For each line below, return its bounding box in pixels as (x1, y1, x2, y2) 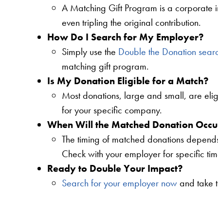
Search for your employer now (62, 176, 178, 189)
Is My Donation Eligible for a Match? (47, 74, 209, 87)
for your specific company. (62, 103, 163, 116)
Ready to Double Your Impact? (47, 162, 183, 175)
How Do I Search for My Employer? (47, 30, 204, 43)
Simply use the (62, 45, 119, 58)
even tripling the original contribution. (62, 16, 201, 29)
